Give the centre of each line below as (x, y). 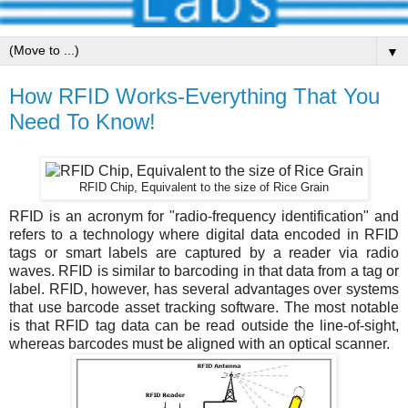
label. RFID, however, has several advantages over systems (204, 289)
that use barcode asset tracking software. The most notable (204, 307)
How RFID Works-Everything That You (194, 96)
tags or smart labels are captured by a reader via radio (204, 252)
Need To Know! (82, 122)
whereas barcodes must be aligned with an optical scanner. (201, 343)
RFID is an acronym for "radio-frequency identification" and (204, 216)
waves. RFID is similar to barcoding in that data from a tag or (204, 270)
